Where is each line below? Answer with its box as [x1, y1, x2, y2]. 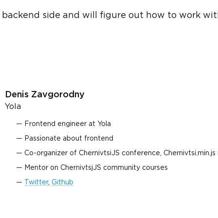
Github [52, 180, 73, 185]
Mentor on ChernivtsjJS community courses [24, 165, 168, 171]
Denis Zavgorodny [5, 91, 85, 99]
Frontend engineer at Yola [24, 121, 111, 127]
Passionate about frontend [24, 136, 113, 142]
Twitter [24, 180, 48, 185]
